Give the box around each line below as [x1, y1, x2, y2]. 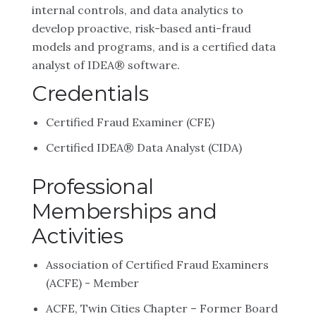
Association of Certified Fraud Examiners [46, 257, 269, 272]
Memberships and [32, 198, 217, 224]
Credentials [32, 80, 149, 107]
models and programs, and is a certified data [32, 39, 276, 54]
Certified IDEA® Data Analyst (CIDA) [46, 140, 242, 154]
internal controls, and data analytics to [32, 3, 243, 17]
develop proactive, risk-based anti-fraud [32, 21, 251, 35]
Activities [32, 223, 123, 249]
